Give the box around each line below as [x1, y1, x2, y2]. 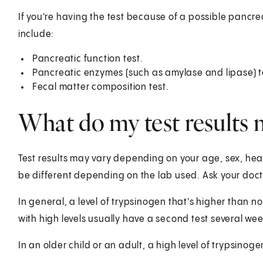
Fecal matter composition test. [32, 82, 169, 92]
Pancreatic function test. [32, 53, 143, 64]
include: [18, 29, 55, 39]
